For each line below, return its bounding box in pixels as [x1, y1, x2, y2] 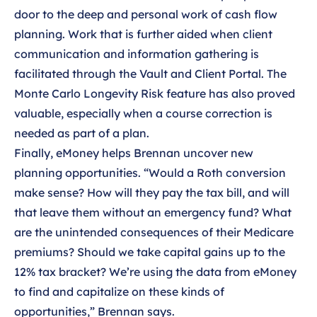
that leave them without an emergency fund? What [14, 205, 292, 220]
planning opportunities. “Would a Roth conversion [14, 166, 286, 180]
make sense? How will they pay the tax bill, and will [14, 185, 289, 200]
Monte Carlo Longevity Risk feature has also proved [14, 86, 295, 101]
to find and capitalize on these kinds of [14, 284, 224, 299]
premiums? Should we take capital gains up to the [14, 245, 285, 260]
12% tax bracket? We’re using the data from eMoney [14, 265, 296, 279]
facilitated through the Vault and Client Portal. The [14, 67, 287, 81]
